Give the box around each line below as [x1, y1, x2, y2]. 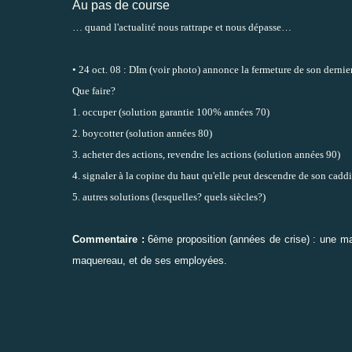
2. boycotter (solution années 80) [72, 126, 212, 139]
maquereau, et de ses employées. [72, 254, 227, 266]
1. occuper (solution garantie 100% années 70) [72, 105, 269, 118]
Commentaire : [72, 233, 145, 245]
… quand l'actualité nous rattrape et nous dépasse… [72, 20, 291, 33]
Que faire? [72, 84, 115, 97]
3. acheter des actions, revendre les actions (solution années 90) [72, 148, 340, 160]
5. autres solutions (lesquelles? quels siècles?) [72, 190, 266, 203]
